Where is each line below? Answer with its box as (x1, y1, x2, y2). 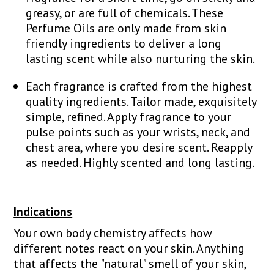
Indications (13, 203, 73, 220)
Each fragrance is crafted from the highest (26, 78, 253, 94)
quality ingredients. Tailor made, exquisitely (26, 93, 257, 109)
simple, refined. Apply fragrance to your (26, 108, 232, 125)
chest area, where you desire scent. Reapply (26, 139, 253, 155)
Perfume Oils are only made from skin (26, 20, 227, 36)
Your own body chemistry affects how (13, 224, 213, 241)
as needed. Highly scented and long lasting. (26, 154, 255, 171)
